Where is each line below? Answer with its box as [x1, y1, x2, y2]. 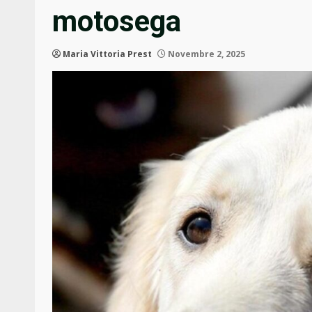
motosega [52, 4, 181, 39]
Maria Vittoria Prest [63, 48, 152, 61]
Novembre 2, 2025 [166, 48, 245, 61]
